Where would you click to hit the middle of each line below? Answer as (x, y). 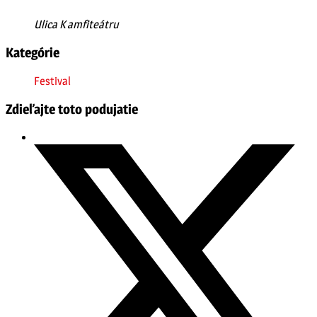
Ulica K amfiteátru (76, 25)
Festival (52, 81)
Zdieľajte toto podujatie (72, 110)
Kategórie (33, 52)
